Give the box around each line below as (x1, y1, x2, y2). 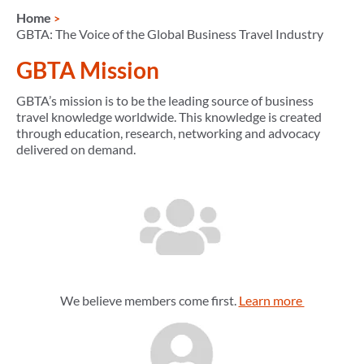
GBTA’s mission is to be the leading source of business (16, 93, 314, 109)
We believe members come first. (59, 292, 239, 309)
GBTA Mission (16, 56, 159, 84)
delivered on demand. (16, 141, 136, 158)
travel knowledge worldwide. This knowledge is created (16, 109, 322, 125)
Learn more (238, 292, 305, 309)
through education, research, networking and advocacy (16, 125, 320, 141)
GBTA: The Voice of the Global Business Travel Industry (16, 26, 323, 42)
